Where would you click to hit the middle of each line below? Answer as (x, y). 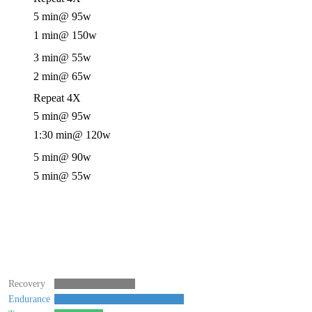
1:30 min (53, 135)
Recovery (27, 284)
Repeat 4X (57, 98)
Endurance (29, 299)
